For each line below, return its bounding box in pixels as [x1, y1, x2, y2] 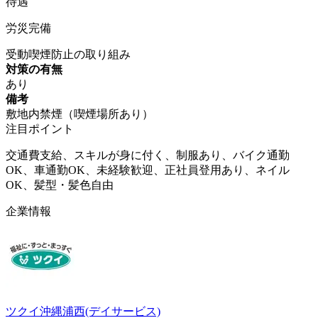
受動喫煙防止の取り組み [6, 48, 131, 60]
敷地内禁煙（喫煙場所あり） [6, 107, 153, 120]
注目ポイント [6, 122, 74, 135]
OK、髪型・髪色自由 [6, 178, 114, 191]
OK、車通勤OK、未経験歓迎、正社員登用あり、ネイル [6, 163, 290, 176]
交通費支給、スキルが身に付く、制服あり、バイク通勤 [6, 148, 290, 161]
